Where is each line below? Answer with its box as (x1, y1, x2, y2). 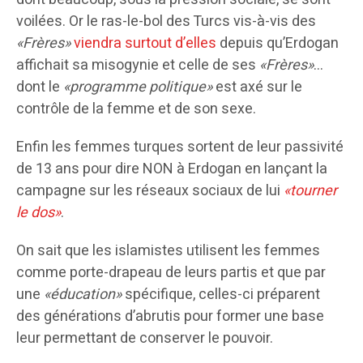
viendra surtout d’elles (74, 32, 216, 55)
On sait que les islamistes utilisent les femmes (16, 240, 320, 263)
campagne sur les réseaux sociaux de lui (16, 180, 284, 203)
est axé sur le (212, 76, 302, 99)
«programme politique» (60, 76, 212, 99)
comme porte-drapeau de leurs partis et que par (16, 262, 326, 284)
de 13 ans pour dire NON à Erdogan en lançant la (16, 158, 327, 181)
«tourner (284, 180, 337, 203)
